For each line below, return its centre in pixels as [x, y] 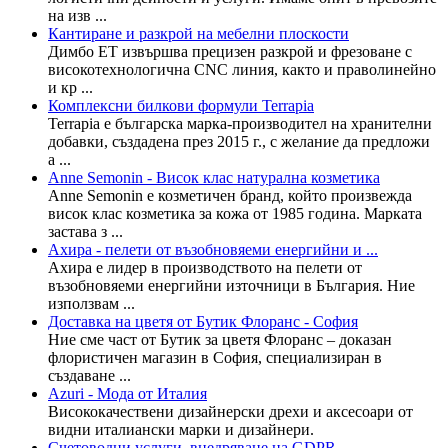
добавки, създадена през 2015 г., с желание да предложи [239, 141]
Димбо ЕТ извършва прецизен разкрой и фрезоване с [230, 51]
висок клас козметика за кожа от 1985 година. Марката [235, 213]
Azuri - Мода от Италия [127, 393]
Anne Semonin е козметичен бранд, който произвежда [230, 195]
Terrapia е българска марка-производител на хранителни [240, 123]
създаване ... [89, 375]
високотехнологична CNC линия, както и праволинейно [242, 69]
